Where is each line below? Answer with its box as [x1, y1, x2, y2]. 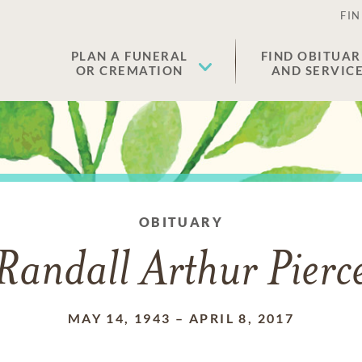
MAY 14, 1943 [67, 310, 171, 326]
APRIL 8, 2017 [188, 310, 295, 326]
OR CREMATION [75, 63, 183, 78]
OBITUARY [138, 214, 224, 229]
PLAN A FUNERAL [70, 48, 188, 63]
